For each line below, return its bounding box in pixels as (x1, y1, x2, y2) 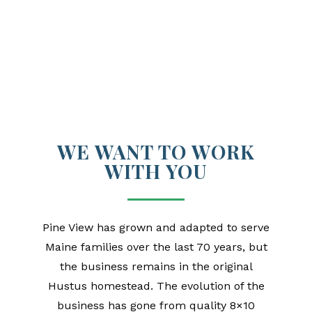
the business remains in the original (59, 260, 253, 274)
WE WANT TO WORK (57, 139, 255, 165)
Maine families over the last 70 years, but (45, 240, 267, 254)
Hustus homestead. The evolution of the (47, 279, 265, 293)
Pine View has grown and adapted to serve (42, 221, 270, 235)
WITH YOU (104, 158, 208, 185)
